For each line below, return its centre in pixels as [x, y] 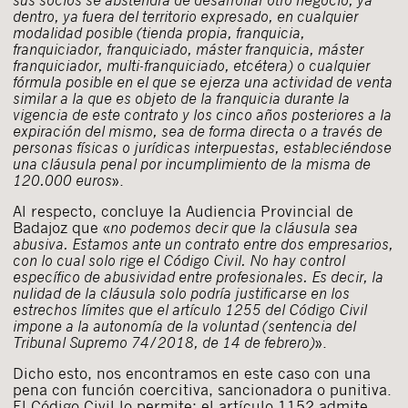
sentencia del [312, 326]
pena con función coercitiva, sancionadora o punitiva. [202, 390]
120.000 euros [62, 180]
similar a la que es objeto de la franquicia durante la [181, 98]
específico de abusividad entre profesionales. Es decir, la [198, 277]
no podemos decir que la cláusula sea [234, 228]
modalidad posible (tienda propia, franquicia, [159, 33]
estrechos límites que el [92, 310]
